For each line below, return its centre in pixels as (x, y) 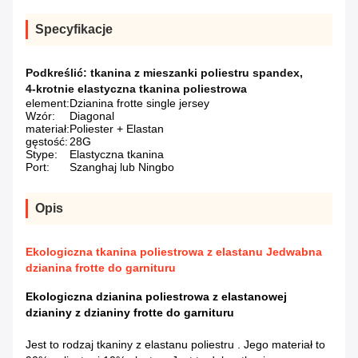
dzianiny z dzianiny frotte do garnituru (130, 313)
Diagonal (92, 116)
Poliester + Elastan (117, 129)
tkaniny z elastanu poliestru (165, 345)
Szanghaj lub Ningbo (122, 167)
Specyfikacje (74, 30)
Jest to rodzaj (60, 345)
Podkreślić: (58, 73)
